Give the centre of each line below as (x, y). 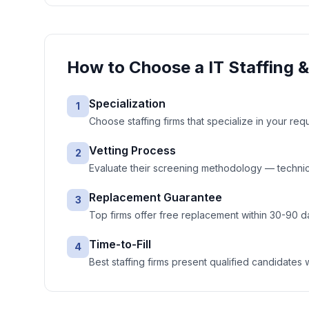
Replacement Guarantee (156, 197)
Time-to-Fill (120, 244)
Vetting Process (132, 150)
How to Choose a (138, 67)
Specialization (127, 103)
